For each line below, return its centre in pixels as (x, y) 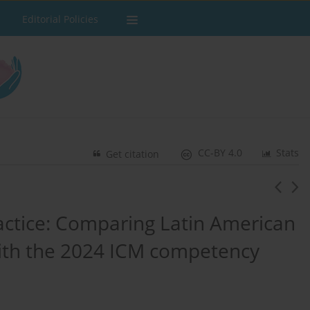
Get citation (133, 154)
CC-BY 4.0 (220, 153)
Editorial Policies (60, 19)
